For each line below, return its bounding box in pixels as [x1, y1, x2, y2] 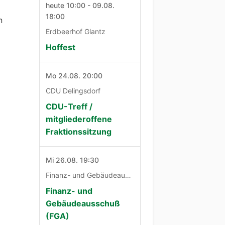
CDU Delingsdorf [46, 86, 101, 95]
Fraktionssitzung [46, 126, 112, 137]
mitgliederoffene [46, 114, 113, 124]
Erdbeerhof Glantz [46, 27, 106, 36]
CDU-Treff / [46, 101, 93, 111]
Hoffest [46, 42, 76, 52]
